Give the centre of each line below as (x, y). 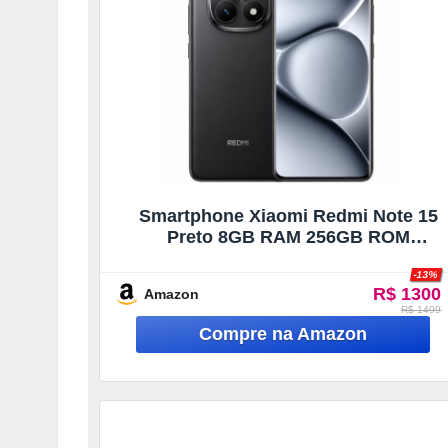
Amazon (171, 293)
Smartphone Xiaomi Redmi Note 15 (288, 215)
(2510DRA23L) (288, 257)
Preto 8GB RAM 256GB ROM (288, 236)
